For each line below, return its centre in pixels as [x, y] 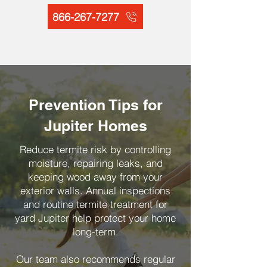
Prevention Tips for [95, 105]
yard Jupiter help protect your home [95, 218]
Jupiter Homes [95, 126]
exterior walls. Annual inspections [95, 190]
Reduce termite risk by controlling [95, 149]
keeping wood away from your [95, 177]
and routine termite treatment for [95, 204]
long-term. [95, 232]
